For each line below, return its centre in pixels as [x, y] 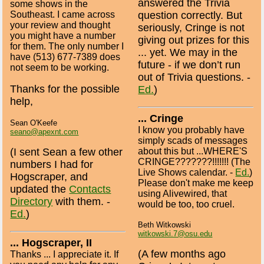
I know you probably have [192, 130]
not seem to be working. [60, 67]
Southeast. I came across [63, 14]
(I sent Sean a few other [67, 152]
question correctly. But [190, 16]
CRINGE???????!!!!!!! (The [194, 162]
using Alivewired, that [183, 194]
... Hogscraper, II [51, 243]
